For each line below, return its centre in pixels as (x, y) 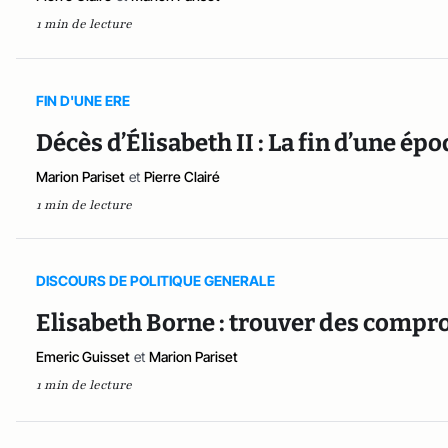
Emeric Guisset (83, 356)
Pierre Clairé (182, 177)
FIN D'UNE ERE (83, 101)
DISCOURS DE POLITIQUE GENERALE (155, 280)
